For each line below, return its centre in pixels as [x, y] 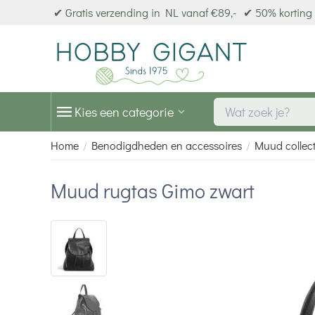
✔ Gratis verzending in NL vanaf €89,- [145, 12]
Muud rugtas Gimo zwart [153, 190]
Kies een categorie [124, 112]
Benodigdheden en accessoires [167, 145]
